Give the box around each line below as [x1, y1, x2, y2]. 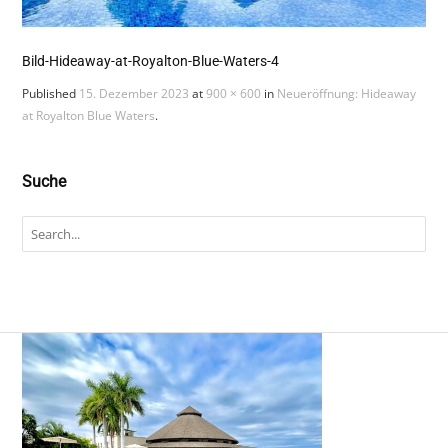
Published [22, 84, 80, 102]
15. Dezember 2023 [79, 84, 190, 102]
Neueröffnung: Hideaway [277, 84, 417, 102]
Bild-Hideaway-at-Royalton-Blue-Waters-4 [22, 52, 280, 69]
